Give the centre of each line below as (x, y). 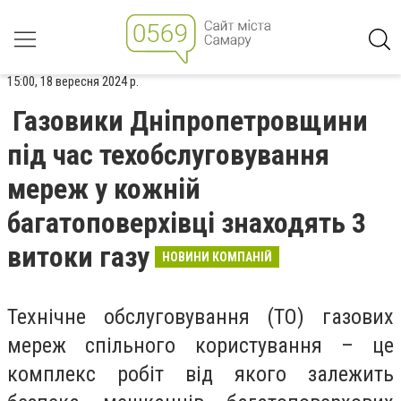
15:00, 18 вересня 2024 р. (73, 81)
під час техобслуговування (168, 155)
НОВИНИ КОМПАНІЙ (217, 257)
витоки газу (78, 257)
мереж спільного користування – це (200, 346)
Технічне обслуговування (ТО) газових (200, 317)
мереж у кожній (104, 189)
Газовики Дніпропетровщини (190, 121)
